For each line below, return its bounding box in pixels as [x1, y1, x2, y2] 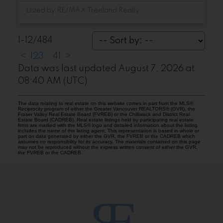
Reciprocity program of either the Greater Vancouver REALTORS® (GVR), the [17, 106, 195, 111]
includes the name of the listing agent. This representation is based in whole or [17, 127, 199, 133]
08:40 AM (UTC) [17, 76, 87, 86]
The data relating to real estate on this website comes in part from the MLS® [17, 100, 193, 106]
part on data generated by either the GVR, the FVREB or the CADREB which [17, 133, 195, 139]
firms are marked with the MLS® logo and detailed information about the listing [17, 122, 198, 128]
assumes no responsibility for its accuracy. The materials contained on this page [17, 138, 201, 144]
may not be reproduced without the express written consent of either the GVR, [17, 144, 198, 150]
